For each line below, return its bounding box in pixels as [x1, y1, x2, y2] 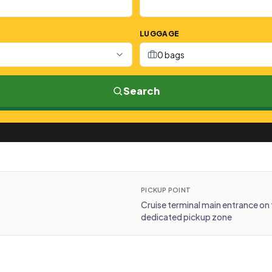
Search [123, 84, 160, 97]
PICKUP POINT [141, 186, 191, 194]
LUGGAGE [140, 29, 180, 38]
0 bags [157, 49, 185, 60]
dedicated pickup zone [141, 211, 232, 222]
